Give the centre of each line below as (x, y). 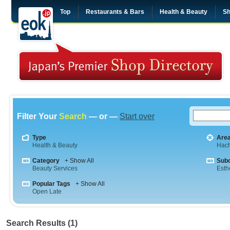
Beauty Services (55, 168)
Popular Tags (51, 184)
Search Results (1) (42, 223)
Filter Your (38, 116)
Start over (137, 116)
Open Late (47, 191)
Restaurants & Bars (115, 12)
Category (46, 161)
